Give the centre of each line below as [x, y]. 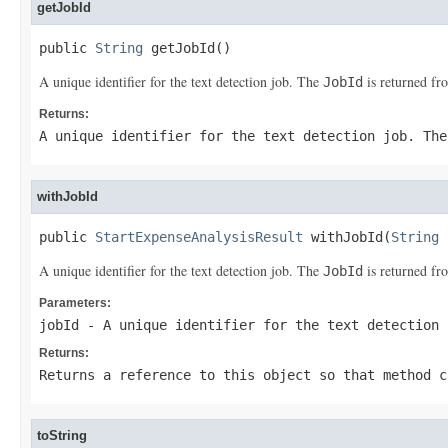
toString [62, 435]
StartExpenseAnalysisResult [199, 237]
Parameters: [75, 303]
